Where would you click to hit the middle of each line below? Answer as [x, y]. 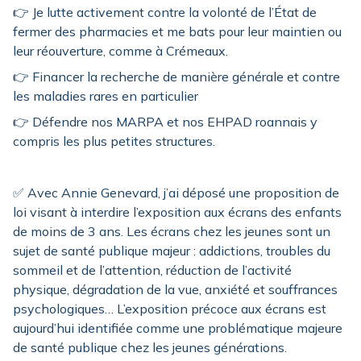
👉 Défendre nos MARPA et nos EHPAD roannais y [165, 122]
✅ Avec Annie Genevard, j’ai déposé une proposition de [176, 193]
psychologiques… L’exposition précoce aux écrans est [170, 309]
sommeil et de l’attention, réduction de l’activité [152, 270]
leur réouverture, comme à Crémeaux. [120, 51]
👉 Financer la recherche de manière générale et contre [176, 77]
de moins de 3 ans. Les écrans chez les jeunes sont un [172, 231]
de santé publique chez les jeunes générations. [150, 347]
